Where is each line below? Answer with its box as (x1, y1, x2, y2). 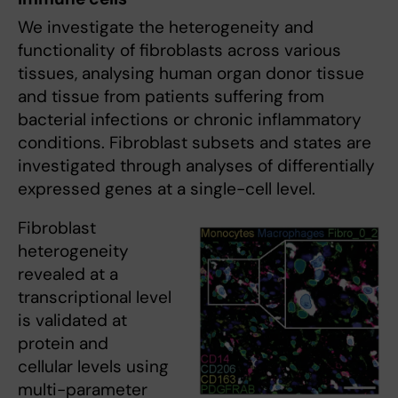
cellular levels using (18, 355, 169, 378)
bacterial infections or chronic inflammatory (18, 108, 362, 131)
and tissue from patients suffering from (18, 85, 324, 108)
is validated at (18, 309, 127, 332)
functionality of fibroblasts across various (18, 39, 341, 62)
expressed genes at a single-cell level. (18, 178, 320, 201)
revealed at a (18, 263, 118, 286)
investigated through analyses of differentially (18, 155, 375, 178)
